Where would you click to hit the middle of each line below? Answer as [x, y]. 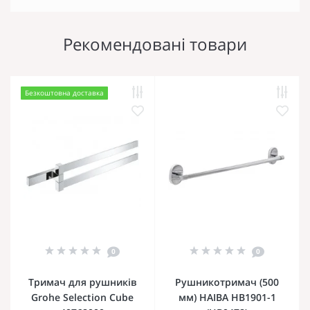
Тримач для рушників [82, 282]
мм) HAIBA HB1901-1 [227, 297]
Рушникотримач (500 [227, 282]
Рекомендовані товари [155, 44]
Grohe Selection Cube [82, 297]
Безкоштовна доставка [64, 92]
